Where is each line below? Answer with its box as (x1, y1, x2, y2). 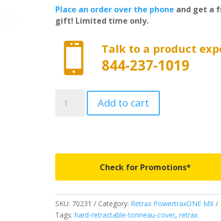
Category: (98, 198, 131, 208)
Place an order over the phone (55, 4, 174, 15)
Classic (54, 203, 76, 213)
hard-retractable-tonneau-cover (74, 210, 175, 220)
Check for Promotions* (100, 161, 191, 173)
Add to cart (97, 96, 149, 110)
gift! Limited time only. (55, 15, 148, 27)
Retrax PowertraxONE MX (130, 198, 214, 208)
